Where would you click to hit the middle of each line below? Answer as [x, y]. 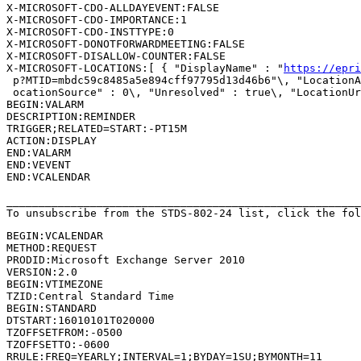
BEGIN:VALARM [45, 104]
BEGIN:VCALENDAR [55, 235]
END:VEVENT [39, 164]
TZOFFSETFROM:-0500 [64, 332]
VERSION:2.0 [42, 272]
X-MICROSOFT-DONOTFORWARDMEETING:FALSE [126, 44]
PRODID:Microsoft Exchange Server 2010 [126, 259]
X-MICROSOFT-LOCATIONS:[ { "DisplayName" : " [145, 68]
